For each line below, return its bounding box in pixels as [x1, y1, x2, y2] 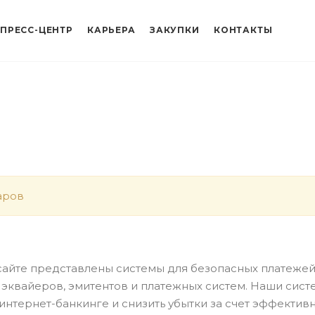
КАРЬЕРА [87, 25, 136, 35]
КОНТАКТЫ [214, 25, 273, 35]
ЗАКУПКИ [150, 25, 200, 35]
